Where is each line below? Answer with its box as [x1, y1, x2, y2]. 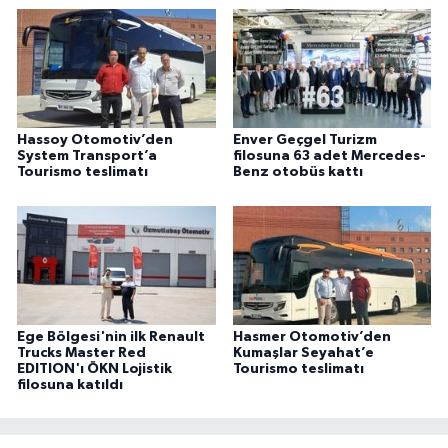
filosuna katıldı [17, 377, 123, 392]
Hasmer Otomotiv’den [232, 329, 391, 344]
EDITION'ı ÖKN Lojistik [17, 361, 172, 376]
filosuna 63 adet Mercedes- [232, 149, 426, 164]
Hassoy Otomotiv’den [17, 133, 173, 148]
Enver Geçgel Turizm [232, 133, 377, 148]
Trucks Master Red [17, 345, 146, 360]
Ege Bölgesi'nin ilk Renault [17, 329, 205, 344]
